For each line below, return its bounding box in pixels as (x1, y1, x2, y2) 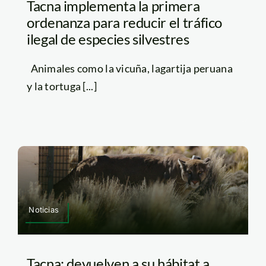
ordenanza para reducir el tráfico (26, 14, 223, 31)
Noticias (28, 204, 59, 214)
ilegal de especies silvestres (26, 30, 189, 48)
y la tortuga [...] (26, 80, 97, 93)
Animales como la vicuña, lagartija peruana (26, 62, 233, 75)
